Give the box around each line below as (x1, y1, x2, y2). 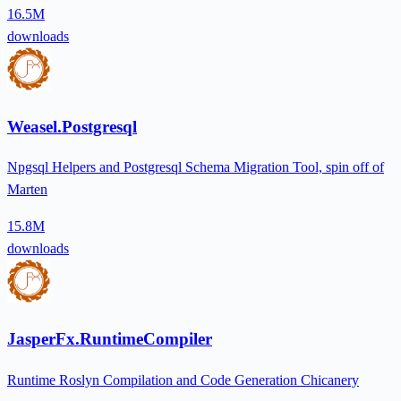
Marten (7, 182, 47, 198)
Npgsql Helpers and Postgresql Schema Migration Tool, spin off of (7, 159, 384, 175)
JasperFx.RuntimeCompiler (7, 328, 212, 348)
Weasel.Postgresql (7, 116, 137, 136)
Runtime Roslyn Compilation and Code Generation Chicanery (7, 371, 359, 388)
